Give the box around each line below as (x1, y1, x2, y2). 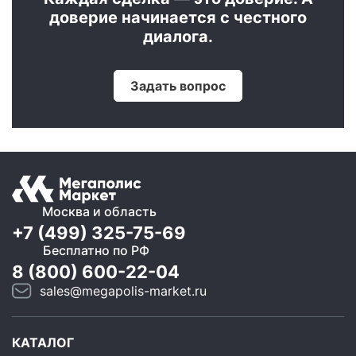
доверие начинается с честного (49, 7, 307, 27)
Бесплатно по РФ (42, 242, 149, 258)
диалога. (143, 26, 213, 46)
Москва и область (41, 203, 157, 219)
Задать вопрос (130, 77, 226, 94)
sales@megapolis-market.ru (40, 283, 207, 299)
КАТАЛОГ (12, 335, 74, 350)
